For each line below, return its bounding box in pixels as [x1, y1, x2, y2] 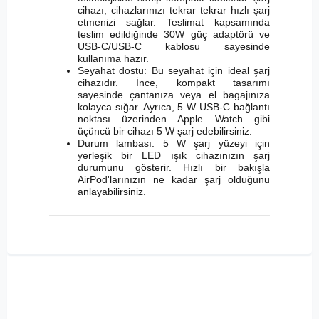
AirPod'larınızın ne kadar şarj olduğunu [77, 174, 271, 186]
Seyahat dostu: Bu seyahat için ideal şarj [77, 65, 271, 77]
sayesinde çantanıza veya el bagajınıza [77, 89, 271, 101]
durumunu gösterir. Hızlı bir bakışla [77, 162, 271, 174]
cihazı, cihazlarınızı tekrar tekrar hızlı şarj [77, 4, 271, 16]
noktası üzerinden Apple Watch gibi [77, 113, 271, 125]
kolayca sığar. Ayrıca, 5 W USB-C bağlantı [77, 101, 271, 113]
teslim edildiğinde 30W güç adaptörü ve [77, 28, 271, 41]
